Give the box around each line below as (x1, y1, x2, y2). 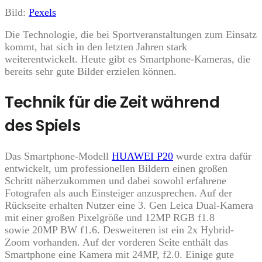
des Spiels (5, 115, 80, 137)
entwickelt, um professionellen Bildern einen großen (5, 163, 227, 175)
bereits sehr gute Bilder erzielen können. (5, 65, 177, 78)
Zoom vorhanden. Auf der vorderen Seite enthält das (5, 236, 228, 249)
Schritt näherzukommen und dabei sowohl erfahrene (5, 175, 226, 187)
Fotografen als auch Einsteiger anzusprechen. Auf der (5, 187, 232, 199)
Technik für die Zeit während (5, 91, 219, 113)
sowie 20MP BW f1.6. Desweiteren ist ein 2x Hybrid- (5, 224, 234, 236)
